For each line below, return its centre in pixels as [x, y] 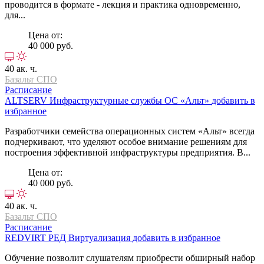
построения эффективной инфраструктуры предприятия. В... [128, 152]
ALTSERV [27, 100]
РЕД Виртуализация [90, 237]
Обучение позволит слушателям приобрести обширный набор [130, 258]
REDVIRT [27, 237]
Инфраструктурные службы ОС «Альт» [131, 100]
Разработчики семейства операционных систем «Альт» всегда [130, 131]
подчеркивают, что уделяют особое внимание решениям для [126, 141]
